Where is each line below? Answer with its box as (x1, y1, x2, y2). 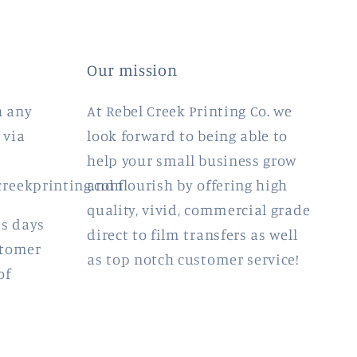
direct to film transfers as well (87, 225, 298, 243)
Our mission (87, 60, 178, 80)
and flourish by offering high (87, 175, 288, 194)
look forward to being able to (87, 126, 288, 144)
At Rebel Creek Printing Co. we (87, 101, 292, 120)
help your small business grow (87, 151, 298, 169)
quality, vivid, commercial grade (87, 200, 311, 218)
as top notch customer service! (87, 249, 300, 268)
